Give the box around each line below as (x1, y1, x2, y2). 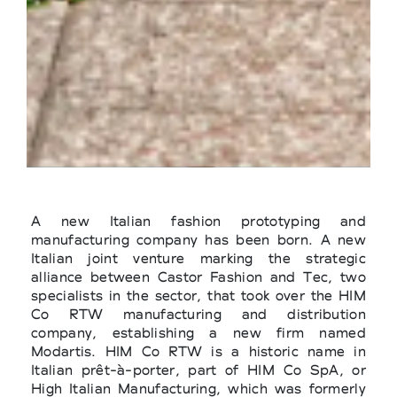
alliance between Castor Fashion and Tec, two (31, 269, 366, 286)
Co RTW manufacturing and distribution (31, 306, 366, 323)
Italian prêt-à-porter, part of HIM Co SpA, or (31, 362, 366, 379)
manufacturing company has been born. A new (31, 231, 366, 249)
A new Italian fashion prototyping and (31, 213, 366, 230)
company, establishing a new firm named (31, 324, 366, 342)
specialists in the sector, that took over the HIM (31, 287, 366, 305)
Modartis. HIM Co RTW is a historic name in (31, 343, 366, 361)
